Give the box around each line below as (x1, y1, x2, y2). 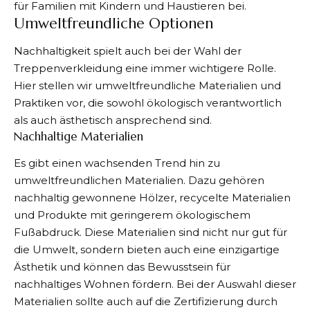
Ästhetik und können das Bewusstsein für (14, 259, 230, 273)
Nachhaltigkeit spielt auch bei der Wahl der (14, 44, 241, 58)
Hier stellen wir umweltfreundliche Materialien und (14, 79, 281, 93)
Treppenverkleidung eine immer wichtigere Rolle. (14, 62, 276, 75)
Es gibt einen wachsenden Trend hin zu (14, 156, 220, 170)
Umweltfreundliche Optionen (14, 14, 213, 33)
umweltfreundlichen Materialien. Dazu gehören (14, 173, 264, 187)
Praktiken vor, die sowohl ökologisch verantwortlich (14, 96, 282, 110)
